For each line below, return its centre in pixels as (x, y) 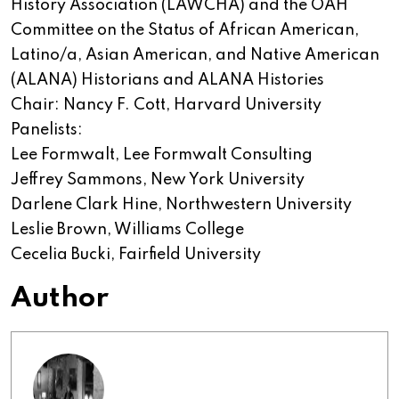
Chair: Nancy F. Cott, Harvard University (166, 106)
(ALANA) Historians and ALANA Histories (167, 81)
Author (60, 299)
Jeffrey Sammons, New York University (158, 180)
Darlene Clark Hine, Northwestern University (181, 205)
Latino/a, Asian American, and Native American (195, 56)
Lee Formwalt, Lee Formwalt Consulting (162, 155)
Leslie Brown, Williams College (127, 230)
